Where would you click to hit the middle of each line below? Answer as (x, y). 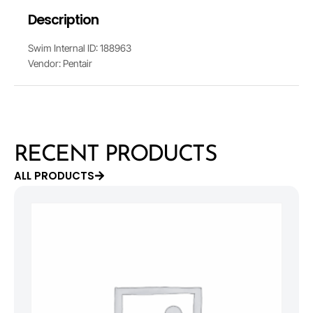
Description (64, 20)
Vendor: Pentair (60, 63)
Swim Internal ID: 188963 (80, 48)
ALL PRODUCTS (54, 175)
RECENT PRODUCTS (115, 155)
